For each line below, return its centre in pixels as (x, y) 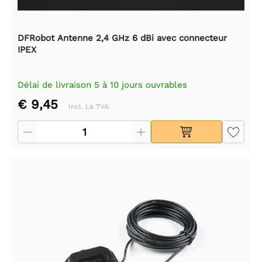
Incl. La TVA (89, 106)
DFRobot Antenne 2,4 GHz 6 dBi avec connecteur (122, 38)
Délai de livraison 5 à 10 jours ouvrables (102, 85)
